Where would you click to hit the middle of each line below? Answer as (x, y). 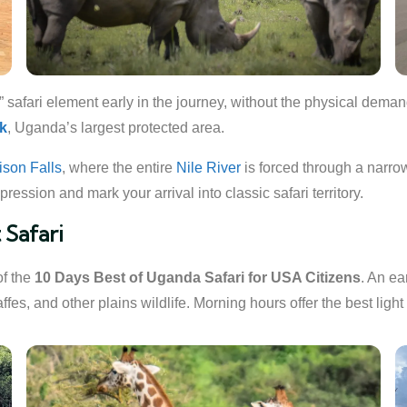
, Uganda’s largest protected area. (116, 128)
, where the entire (119, 168)
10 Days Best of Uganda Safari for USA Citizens (198, 278)
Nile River (208, 168)
